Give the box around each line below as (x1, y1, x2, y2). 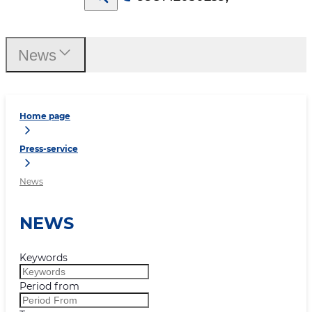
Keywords (19, 251, 68, 264)
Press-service (19, 143, 78, 155)
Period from (19, 280, 79, 292)
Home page (19, 111, 70, 122)
